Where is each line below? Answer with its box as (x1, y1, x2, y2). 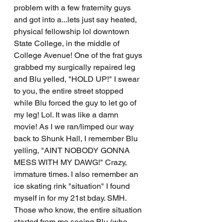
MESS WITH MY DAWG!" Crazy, (14, 158, 129, 167)
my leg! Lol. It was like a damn (14, 110, 120, 120)
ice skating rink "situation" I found (14, 181, 132, 191)
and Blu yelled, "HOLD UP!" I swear (14, 74, 141, 84)
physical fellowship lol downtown (14, 27, 131, 37)
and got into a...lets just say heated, (14, 15, 139, 25)
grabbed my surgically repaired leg (14, 62, 137, 72)
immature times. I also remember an (14, 169, 140, 179)
